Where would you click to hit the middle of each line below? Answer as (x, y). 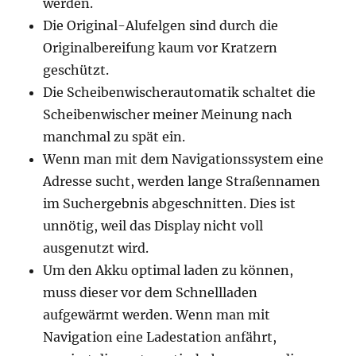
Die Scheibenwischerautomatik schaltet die (180, 92)
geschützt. (76, 70)
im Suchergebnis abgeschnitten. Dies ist (170, 203)
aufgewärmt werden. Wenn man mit (157, 315)
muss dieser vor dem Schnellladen (151, 292)
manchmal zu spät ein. (114, 137)
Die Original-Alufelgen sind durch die (161, 25)
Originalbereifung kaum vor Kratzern (161, 48)
